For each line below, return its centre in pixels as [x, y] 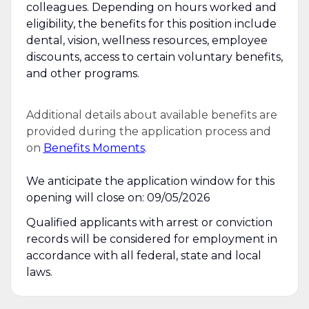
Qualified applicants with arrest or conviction [149, 222]
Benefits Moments [94, 148]
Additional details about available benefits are [151, 114]
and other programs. [82, 73]
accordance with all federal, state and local [143, 255]
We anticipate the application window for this [150, 181]
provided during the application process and [148, 131]
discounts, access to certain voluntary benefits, [154, 57]
